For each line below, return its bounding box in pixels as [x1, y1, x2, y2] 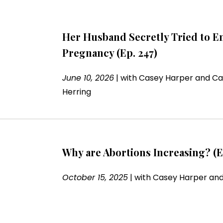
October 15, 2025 [62, 171, 128, 183]
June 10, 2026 [62, 72, 114, 84]
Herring [62, 86, 91, 98]
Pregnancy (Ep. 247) [62, 45, 157, 59]
